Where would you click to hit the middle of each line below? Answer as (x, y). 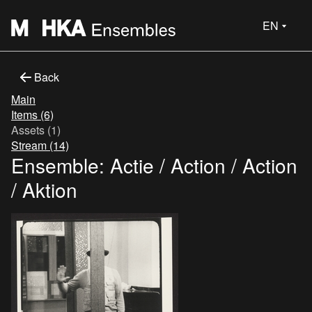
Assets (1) (36, 130)
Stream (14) (40, 145)
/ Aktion (44, 189)
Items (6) (32, 115)
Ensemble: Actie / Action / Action (154, 165)
